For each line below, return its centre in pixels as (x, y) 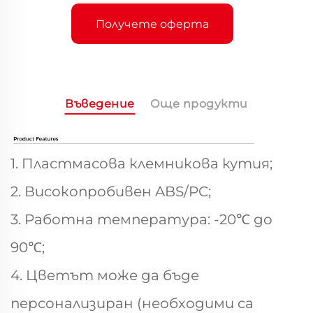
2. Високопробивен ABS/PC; (111, 191)
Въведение (100, 104)
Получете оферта (152, 24)
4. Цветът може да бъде (105, 275)
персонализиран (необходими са (132, 303)
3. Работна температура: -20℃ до (141, 219)
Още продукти (199, 104)
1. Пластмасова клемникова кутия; (141, 163)
